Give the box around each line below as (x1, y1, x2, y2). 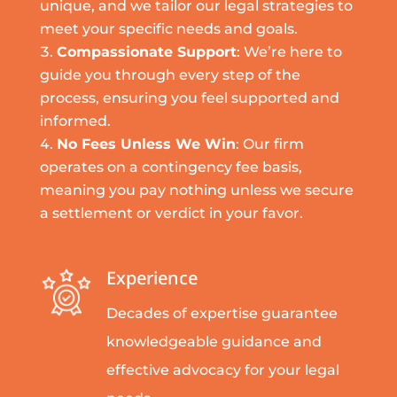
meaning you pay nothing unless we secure (39, 182, 354, 199)
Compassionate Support (56, 43, 237, 61)
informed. (39, 113, 111, 130)
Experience (106, 266, 198, 291)
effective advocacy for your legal (106, 362, 339, 379)
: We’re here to (236, 43, 342, 61)
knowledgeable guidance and (106, 333, 322, 351)
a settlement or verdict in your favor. (39, 205, 303, 222)
